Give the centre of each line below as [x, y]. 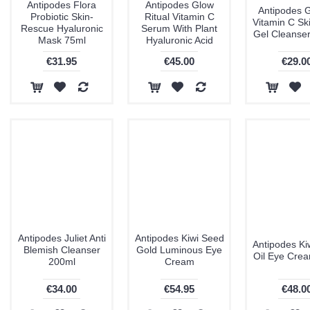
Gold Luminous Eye [179, 250]
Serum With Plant [179, 28]
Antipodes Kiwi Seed [179, 238]
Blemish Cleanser [62, 250]
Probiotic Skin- [62, 17]
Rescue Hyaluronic [62, 28]
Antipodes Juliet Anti [62, 238]
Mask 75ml [62, 40]
